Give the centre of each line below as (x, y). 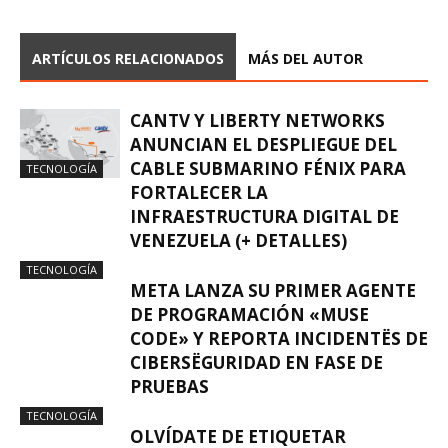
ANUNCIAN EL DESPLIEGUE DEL (263, 144)
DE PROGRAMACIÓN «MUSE (249, 314)
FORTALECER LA (199, 192)
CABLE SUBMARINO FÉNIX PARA (268, 168)
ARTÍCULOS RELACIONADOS (128, 58)
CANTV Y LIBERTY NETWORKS (257, 120)
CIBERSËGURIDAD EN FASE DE (256, 362)
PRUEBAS (169, 386)
